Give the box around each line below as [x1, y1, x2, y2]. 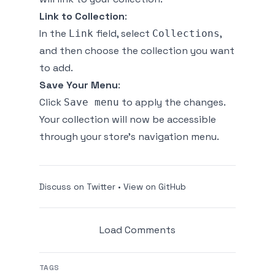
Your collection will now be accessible [39, 113, 216, 126]
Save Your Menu [39, 79, 118, 91]
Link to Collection [39, 10, 125, 23]
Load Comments [99, 223, 176, 236]
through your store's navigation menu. [39, 130, 219, 143]
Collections [152, 28, 220, 39]
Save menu [64, 96, 119, 108]
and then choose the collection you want [39, 44, 234, 57]
